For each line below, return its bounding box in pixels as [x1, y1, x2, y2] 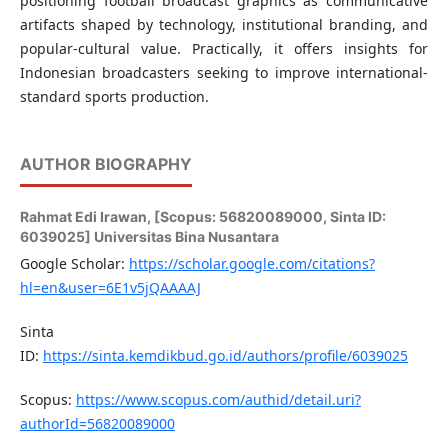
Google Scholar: [19, 254, 129, 274]
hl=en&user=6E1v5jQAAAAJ [19, 278, 201, 298]
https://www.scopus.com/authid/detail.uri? [75, 390, 361, 410]
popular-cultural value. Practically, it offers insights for [19, 39, 429, 59]
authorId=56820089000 [19, 414, 175, 434]
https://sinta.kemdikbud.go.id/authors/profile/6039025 [42, 346, 408, 366]
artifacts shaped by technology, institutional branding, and [19, 15, 429, 35]
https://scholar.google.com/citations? [128, 254, 375, 274]
